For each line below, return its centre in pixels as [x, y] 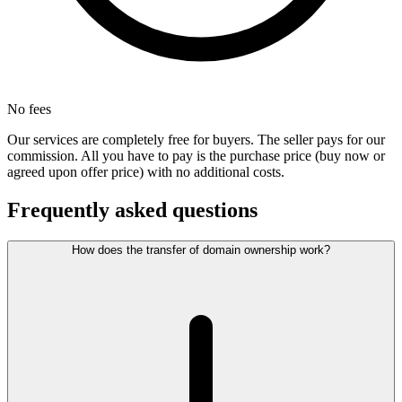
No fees [29, 109]
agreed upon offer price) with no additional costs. [146, 172]
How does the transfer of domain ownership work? [201, 250]
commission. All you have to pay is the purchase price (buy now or [196, 156]
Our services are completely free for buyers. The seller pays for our [196, 140]
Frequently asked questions [132, 210]
